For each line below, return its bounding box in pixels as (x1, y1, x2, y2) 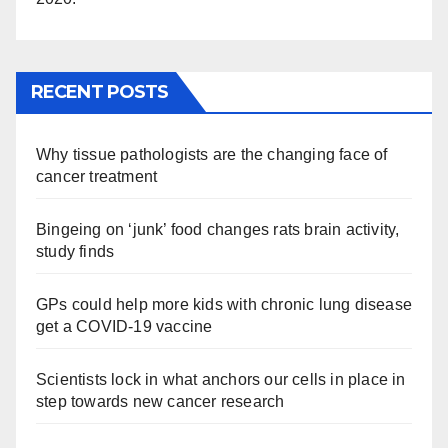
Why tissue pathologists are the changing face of (36, 146, 388, 164)
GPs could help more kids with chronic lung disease (36, 296, 413, 314)
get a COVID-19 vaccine (36, 318, 213, 336)
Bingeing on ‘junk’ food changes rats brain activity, (36, 221, 400, 239)
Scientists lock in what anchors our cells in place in (36, 371, 406, 389)
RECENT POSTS (31, 81, 169, 104)
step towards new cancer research (36, 393, 285, 411)
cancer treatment (36, 168, 158, 186)
